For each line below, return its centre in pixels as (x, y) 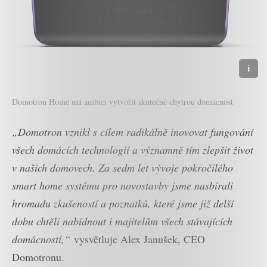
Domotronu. (38, 257)
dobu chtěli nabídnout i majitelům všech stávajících (122, 221)
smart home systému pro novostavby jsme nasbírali (122, 185)
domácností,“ (43, 239)
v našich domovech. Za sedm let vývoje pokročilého (122, 167)
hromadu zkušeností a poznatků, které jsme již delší (123, 203)
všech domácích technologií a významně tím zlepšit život (133, 149)
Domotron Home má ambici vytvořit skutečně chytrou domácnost (122, 101)
